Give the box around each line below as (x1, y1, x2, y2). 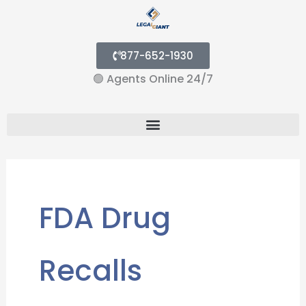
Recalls (38, 250, 142, 291)
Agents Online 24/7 (104, 70, 213, 87)
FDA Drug (38, 197, 171, 238)
